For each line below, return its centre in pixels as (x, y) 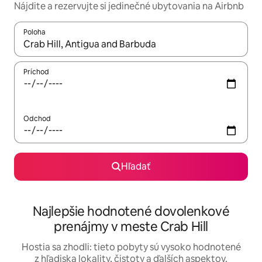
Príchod (36, 72)
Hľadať (136, 167)
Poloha (35, 32)
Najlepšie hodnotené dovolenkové (131, 212)
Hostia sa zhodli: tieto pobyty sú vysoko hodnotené (131, 247)
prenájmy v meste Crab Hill (131, 227)
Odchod (37, 119)
